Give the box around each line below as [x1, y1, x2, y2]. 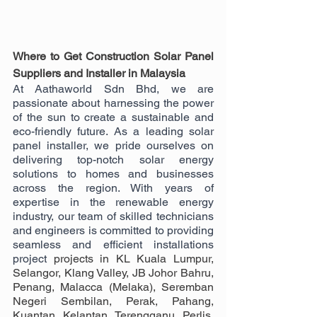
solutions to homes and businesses [13, 167, 214, 181]
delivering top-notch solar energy [13, 153, 214, 167]
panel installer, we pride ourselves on [13, 139, 214, 153]
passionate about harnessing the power [13, 96, 214, 110]
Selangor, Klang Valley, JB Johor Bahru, [13, 266, 214, 280]
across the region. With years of [13, 181, 214, 195]
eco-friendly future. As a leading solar [13, 125, 214, 139]
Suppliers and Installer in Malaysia [13, 67, 185, 81]
